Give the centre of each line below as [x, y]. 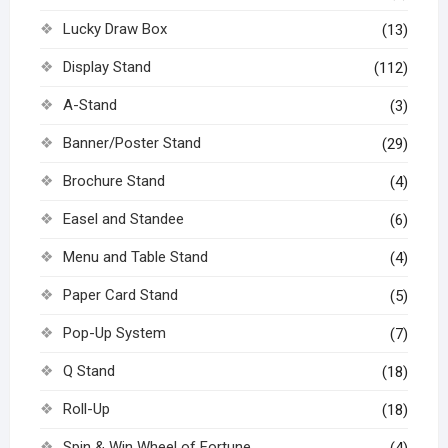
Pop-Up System [114, 333]
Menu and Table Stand [135, 257]
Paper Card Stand [120, 295]
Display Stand [106, 67]
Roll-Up [86, 409]
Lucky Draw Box [114, 29]
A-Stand [89, 105]
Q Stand [88, 371]
